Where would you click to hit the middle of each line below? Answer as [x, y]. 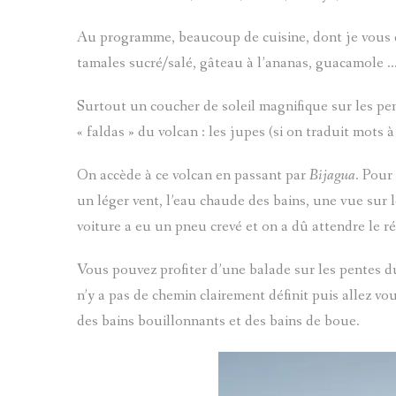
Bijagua [332, 176]
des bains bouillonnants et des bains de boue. [218, 322]
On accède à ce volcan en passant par [193, 176]
